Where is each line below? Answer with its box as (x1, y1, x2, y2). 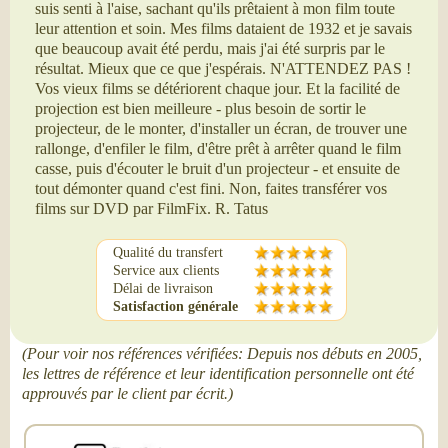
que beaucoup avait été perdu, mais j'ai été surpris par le (35, 40, 385, 57)
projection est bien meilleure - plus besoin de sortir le (35, 100, 366, 117)
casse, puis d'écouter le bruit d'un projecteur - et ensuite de (35, 160, 400, 177)
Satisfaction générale (113, 299, 238, 314)
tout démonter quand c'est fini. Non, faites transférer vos (35, 180, 387, 197)
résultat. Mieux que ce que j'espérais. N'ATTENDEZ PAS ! (35, 60, 411, 77)
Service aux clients (113, 263, 219, 278)
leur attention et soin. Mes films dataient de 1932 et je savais (35, 20, 412, 37)
